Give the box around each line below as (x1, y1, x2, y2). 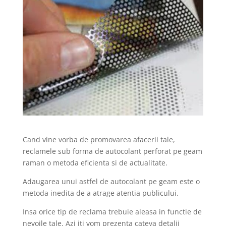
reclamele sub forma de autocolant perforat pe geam (22, 146, 202, 156)
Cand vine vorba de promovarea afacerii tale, (22, 135, 175, 145)
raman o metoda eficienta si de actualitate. (22, 158, 167, 168)
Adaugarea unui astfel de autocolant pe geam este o (22, 177, 200, 187)
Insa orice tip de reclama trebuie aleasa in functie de (22, 207, 202, 217)
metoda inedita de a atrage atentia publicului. (22, 188, 179, 198)
